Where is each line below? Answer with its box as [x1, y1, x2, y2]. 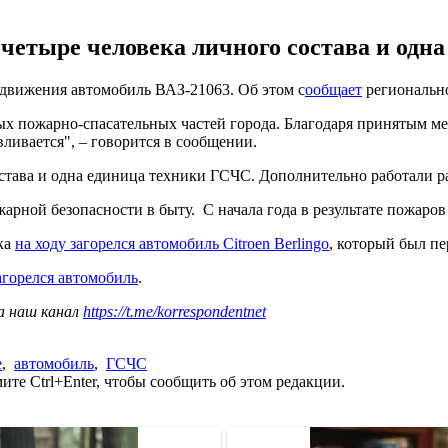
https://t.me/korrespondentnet [83, 302, 266, 320]
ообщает [305, 80, 362, 98]
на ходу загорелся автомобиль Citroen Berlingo [15, 234, 329, 252]
